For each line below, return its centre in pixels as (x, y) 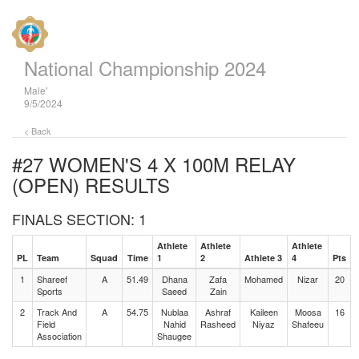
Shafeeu (308, 324)
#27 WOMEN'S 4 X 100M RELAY (154, 164)
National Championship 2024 (145, 68)
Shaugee (174, 336)
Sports (50, 291)
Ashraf (218, 312)
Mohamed (264, 279)
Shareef (52, 279)
